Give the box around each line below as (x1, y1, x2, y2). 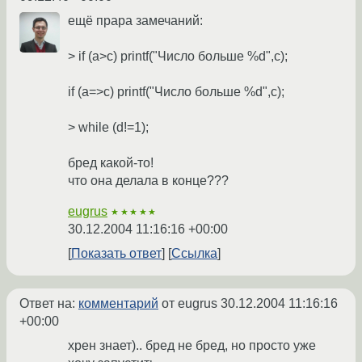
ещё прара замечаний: (68, 14, 203, 28)
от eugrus (158, 297, 221, 311)
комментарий (78, 297, 158, 311)
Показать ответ (71, 246, 162, 261)
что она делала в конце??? (68, 174, 229, 188)
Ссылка (171, 246, 217, 261)
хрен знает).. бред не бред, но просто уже (68, 339, 316, 353)
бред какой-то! (68, 156, 154, 170)
